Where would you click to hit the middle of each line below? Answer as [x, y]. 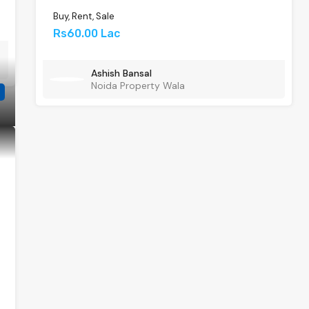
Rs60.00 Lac [87, 33]
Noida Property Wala [138, 86]
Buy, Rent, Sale [84, 16]
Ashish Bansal [122, 73]
